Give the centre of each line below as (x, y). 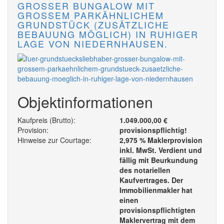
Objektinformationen (85, 102)
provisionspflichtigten (157, 210)
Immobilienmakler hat (156, 190)
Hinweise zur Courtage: (54, 140)
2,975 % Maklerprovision (161, 140)
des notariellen (145, 170)
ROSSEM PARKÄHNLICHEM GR (91, 15)
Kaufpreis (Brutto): (46, 120)
